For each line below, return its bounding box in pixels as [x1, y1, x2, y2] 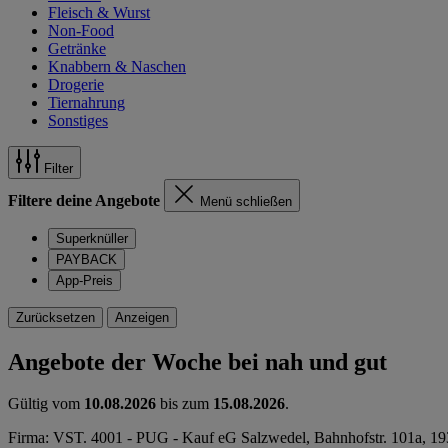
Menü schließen [200, 193, 292, 209]
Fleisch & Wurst [48, 3, 150, 21]
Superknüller [56, 230, 128, 246]
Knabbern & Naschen [48, 57, 186, 75]
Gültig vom [8, 395, 84, 413]
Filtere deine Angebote [8, 191, 160, 209]
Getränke [48, 39, 106, 57]
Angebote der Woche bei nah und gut [8, 348, 387, 375]
